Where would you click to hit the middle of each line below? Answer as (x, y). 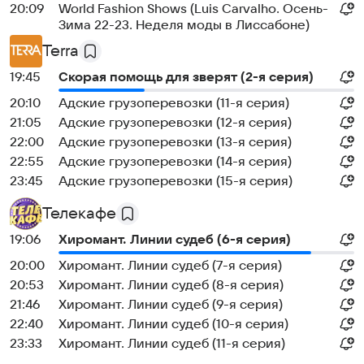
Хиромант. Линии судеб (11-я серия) (172, 344)
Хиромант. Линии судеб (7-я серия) (170, 266)
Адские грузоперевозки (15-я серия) (175, 181)
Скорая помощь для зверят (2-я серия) (186, 77)
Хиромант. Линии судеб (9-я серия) (171, 305)
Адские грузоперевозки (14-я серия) (175, 162)
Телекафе (79, 214)
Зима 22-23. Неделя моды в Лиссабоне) (184, 25)
